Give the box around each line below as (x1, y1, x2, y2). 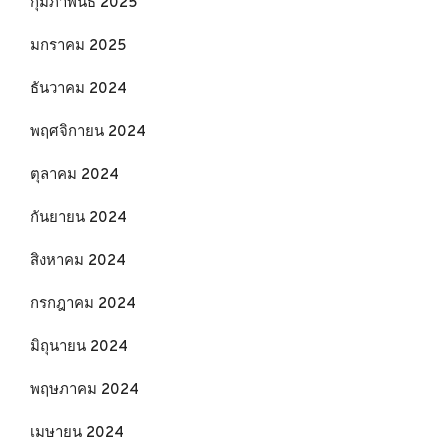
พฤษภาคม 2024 (30, 381, 139, 400)
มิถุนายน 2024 (30, 338, 128, 357)
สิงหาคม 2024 (30, 252, 126, 271)
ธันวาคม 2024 (30, 80, 127, 99)
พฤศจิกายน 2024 (30, 123, 146, 142)
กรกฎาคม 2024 (30, 295, 136, 314)
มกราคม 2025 (30, 37, 127, 56)
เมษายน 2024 (30, 424, 124, 443)
